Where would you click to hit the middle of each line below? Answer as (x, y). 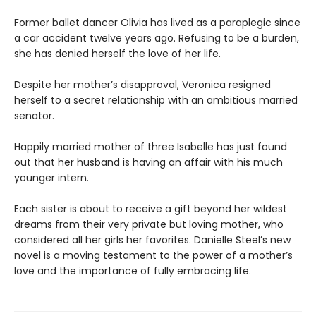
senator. (34, 116)
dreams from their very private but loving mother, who (149, 225)
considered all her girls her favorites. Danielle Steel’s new (152, 240)
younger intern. (51, 178)
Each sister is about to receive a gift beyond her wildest (151, 209)
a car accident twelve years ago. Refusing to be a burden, (157, 38)
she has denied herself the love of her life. (117, 54)
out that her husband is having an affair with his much (148, 163)
